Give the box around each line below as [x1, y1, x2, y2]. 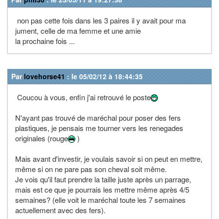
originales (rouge [15, 132, 68, 143]
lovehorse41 [24, 71, 65, 81]
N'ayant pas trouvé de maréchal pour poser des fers [15, 112, 181, 123]
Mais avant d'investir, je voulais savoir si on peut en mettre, [15, 153, 202, 164]
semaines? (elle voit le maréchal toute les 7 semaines [15, 194, 186, 205]
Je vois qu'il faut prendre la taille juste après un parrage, [15, 174, 191, 184]
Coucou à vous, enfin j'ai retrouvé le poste [15, 91, 151, 102]
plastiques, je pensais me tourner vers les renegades [15, 122, 183, 133]
